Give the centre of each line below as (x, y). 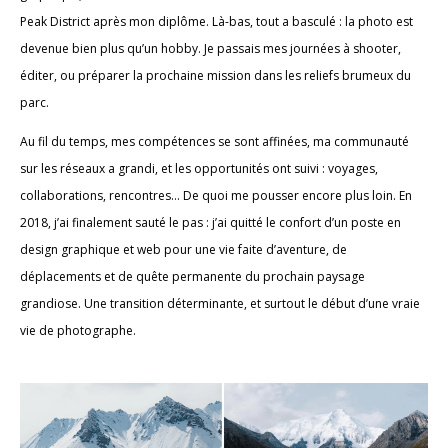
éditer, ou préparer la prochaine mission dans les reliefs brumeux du (215, 75)
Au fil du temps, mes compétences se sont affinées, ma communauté (214, 141)
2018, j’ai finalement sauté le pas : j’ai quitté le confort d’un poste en (210, 222)
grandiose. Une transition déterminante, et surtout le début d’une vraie (220, 303)
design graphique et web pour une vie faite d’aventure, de (183, 249)
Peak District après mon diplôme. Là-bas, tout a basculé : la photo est (216, 21)
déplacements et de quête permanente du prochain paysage (192, 276)
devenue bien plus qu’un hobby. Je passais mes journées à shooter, (210, 48)
